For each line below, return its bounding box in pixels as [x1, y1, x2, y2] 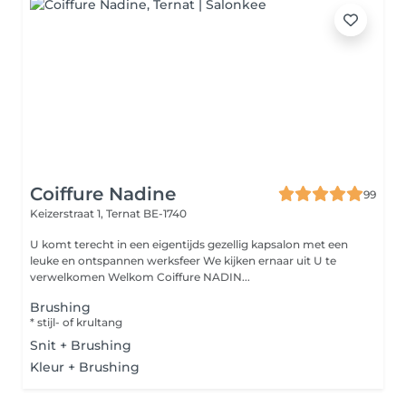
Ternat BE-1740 [106, 207, 187, 220]
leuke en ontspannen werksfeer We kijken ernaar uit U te [30, 254, 203, 267]
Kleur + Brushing [30, 359, 140, 375]
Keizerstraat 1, [30, 207, 106, 220]
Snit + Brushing [30, 337, 131, 353]
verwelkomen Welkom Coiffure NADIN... [108, 270, 250, 284]
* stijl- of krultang [30, 315, 122, 329]
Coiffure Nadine [30, 183, 176, 205]
